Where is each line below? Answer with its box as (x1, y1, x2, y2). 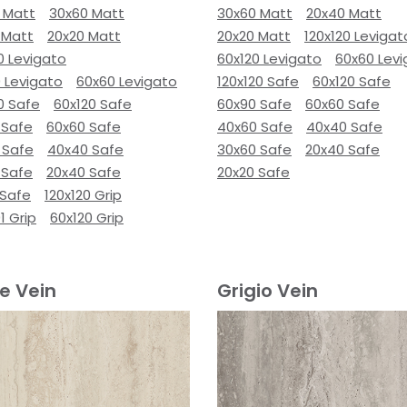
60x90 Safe (217, 94, 292, 114)
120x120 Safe (217, 72, 299, 91)
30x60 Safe (217, 140, 292, 159)
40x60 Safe (217, 117, 293, 136)
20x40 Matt (306, 4, 382, 23)
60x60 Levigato (76, 72, 177, 91)
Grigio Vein (217, 278, 318, 303)
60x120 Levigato (217, 49, 322, 68)
